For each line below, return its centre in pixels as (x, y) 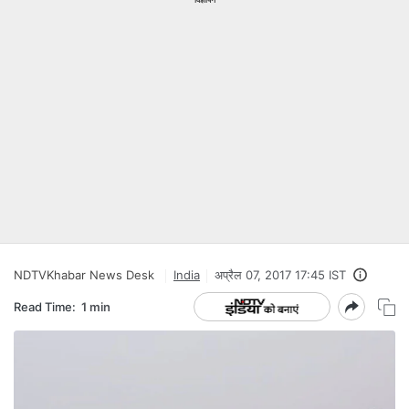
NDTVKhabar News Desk (84, 275)
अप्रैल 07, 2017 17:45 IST (280, 275)
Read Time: (45, 306)
